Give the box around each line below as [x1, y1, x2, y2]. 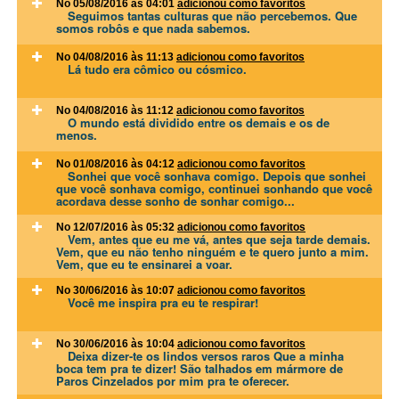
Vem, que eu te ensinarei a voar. [56, 255, 232, 273]
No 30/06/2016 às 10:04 [56, 337, 177, 350]
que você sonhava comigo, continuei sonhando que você [56, 179, 372, 197]
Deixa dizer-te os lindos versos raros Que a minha [68, 346, 344, 364]
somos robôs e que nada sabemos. [56, 19, 250, 37]
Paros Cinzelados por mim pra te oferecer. [56, 371, 289, 389]
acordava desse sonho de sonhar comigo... [56, 191, 295, 209]
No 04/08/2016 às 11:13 [56, 50, 176, 63]
